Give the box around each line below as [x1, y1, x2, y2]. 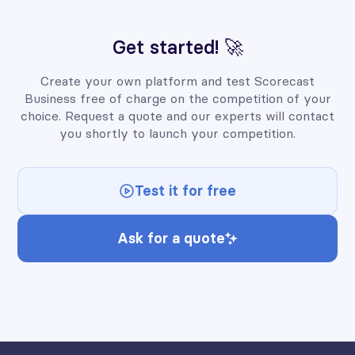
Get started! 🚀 [112, 35, 243, 59]
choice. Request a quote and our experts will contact [21, 107, 334, 124]
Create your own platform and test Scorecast [40, 72, 315, 89]
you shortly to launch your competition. [59, 124, 296, 141]
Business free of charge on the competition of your [24, 90, 331, 106]
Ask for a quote [117, 228, 225, 247]
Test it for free [135, 181, 236, 200]
